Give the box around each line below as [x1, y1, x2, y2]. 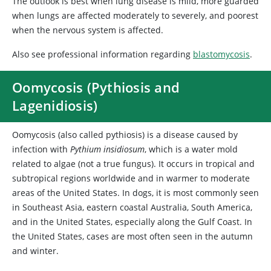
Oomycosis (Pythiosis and [12, 78, 180, 96]
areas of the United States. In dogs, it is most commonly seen [12, 187, 259, 198]
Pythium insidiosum [70, 143, 145, 155]
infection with [12, 143, 70, 155]
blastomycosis [193, 48, 250, 60]
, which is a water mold [145, 143, 238, 155]
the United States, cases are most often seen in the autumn [12, 230, 253, 242]
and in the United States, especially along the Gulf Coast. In [12, 216, 252, 227]
